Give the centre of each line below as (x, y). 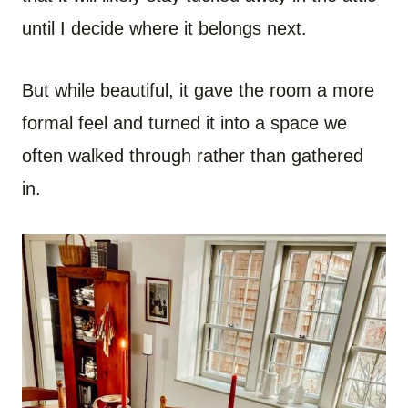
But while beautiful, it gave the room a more (198, 90)
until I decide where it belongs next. (164, 28)
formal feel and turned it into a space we (184, 122)
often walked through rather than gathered (193, 155)
